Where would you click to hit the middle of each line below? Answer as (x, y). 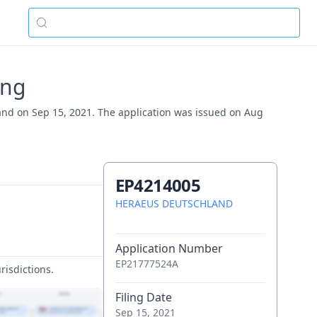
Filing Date (143, 297)
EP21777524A (146, 264)
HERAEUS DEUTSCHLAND (174, 203)
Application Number (169, 248)
